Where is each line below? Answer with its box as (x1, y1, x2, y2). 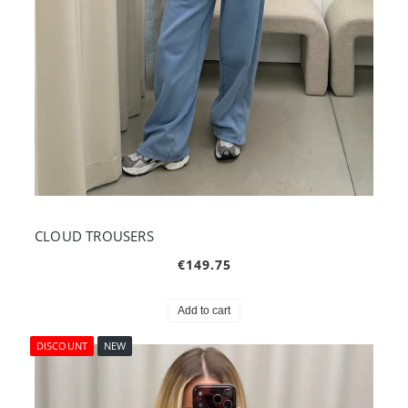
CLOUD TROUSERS (35, 226, 154, 245)
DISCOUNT (36, 338, 87, 352)
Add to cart (178, 303, 230, 317)
